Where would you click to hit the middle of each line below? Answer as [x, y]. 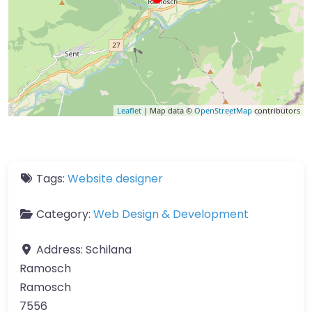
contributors [276, 110]
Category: [65, 214]
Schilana [109, 249]
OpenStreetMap [223, 110]
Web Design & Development [171, 214]
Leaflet [129, 110]
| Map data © [168, 110]
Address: [61, 249]
